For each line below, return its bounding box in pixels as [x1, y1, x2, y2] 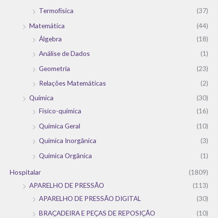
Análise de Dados [39, 49, 90, 58]
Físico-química [39, 107, 81, 115]
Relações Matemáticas [39, 79, 106, 88]
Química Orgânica [39, 151, 92, 160]
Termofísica [39, 6, 73, 15]
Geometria [39, 64, 70, 73]
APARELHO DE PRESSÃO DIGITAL [39, 194, 141, 203]
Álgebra [39, 34, 62, 43]
